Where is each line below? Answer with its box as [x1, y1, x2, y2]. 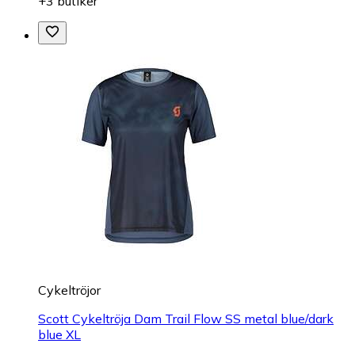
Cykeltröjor [38, 281, 101, 298]
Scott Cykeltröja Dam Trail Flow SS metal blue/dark [38, 310, 334, 326]
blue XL [38, 326, 81, 342]
